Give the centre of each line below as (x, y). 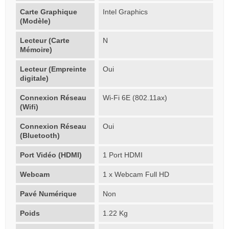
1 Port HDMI (123, 155)
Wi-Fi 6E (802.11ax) (135, 97)
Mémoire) (36, 49)
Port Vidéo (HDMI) (51, 155)
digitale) (34, 78)
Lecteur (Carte (45, 40)
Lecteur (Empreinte (53, 69)
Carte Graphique (49, 12)
